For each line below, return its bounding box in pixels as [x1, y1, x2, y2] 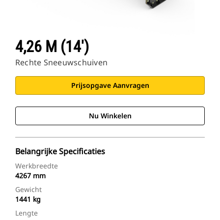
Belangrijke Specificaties [15, 146, 105, 157]
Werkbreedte [15, 161, 58, 171]
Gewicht [15, 185, 42, 194]
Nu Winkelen [88, 111, 132, 121]
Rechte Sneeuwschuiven [15, 57, 108, 68]
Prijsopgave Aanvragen [71, 81, 149, 90]
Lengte [15, 208, 38, 218]
